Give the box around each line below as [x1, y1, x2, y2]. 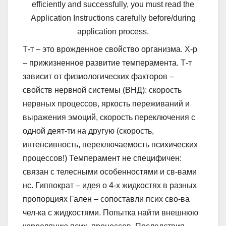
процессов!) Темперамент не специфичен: [23, 154, 182, 163]
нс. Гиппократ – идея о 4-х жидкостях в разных [23, 181, 197, 190]
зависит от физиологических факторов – [23, 72, 174, 81]
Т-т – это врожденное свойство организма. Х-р [23, 45, 197, 54]
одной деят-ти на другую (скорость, [23, 127, 154, 136]
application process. [77, 27, 149, 36]
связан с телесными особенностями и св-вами [23, 167, 197, 177]
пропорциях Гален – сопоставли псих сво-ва [23, 195, 190, 204]
